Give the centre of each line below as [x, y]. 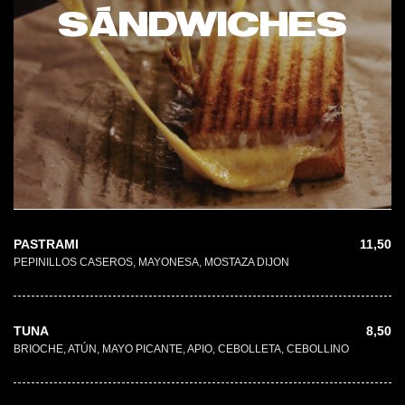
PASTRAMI [46, 244]
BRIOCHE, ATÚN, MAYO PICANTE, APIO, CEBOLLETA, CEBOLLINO [181, 348]
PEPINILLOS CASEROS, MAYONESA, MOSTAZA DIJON [151, 262]
